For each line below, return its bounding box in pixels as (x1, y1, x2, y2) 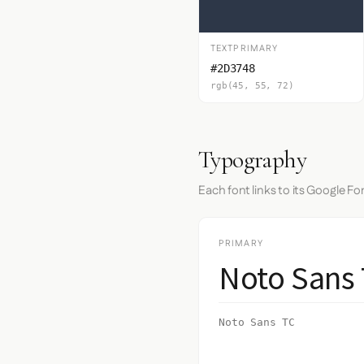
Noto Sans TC (219, 316, 296, 328)
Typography (198, 145, 306, 175)
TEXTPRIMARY (210, 42, 279, 55)
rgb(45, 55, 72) (210, 80, 294, 91)
